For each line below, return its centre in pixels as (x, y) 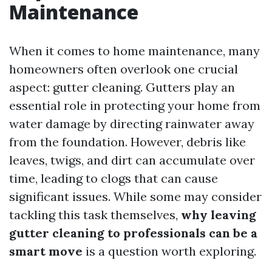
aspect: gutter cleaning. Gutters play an (122, 87)
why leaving (219, 215)
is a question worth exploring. (169, 251)
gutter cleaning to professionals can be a (133, 233)
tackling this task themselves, (95, 215)
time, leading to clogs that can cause (114, 178)
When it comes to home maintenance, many (134, 51)
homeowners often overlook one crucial (124, 69)
